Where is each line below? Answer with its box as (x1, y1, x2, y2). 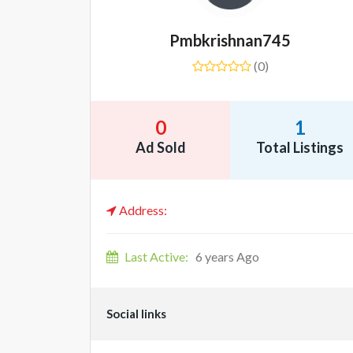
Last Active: (124, 249, 188, 264)
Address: (117, 203, 167, 217)
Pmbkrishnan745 (169, 31, 291, 50)
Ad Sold (135, 139, 186, 156)
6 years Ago (193, 249, 259, 264)
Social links (106, 307, 166, 321)
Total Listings (256, 139, 344, 156)
